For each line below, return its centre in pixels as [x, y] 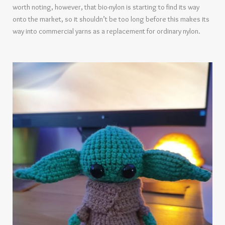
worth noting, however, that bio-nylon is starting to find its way [106, 7]
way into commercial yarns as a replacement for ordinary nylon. [106, 31]
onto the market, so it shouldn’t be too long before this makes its [111, 19]
